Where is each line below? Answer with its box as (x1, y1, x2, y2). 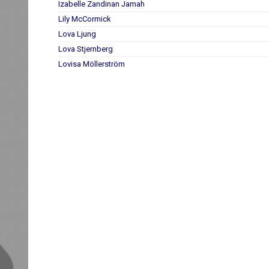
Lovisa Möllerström (58, 59, 125, 68)
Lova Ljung (58, 29, 96, 38)
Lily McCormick (58, 14, 111, 23)
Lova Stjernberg (58, 44, 113, 53)
